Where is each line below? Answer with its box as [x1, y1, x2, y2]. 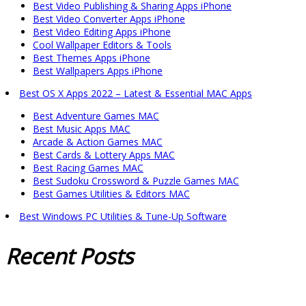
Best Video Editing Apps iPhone [33, 25, 171, 39]
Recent [5, 240, 74, 270]
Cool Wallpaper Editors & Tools [33, 38, 171, 52]
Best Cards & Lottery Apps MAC [33, 148, 175, 162]
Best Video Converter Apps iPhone [33, 12, 185, 26]
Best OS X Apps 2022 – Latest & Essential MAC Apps [19, 87, 252, 100]
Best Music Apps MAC [33, 122, 130, 136]
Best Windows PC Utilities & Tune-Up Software [19, 210, 227, 223]
